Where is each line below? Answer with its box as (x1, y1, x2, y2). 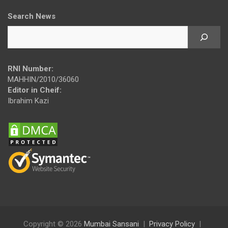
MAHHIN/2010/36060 (8, 74, 79, 84)
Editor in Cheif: (8, 85, 62, 95)
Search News (8, 11, 55, 21)
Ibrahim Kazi (8, 96, 49, 105)
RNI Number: (8, 64, 53, 73)
